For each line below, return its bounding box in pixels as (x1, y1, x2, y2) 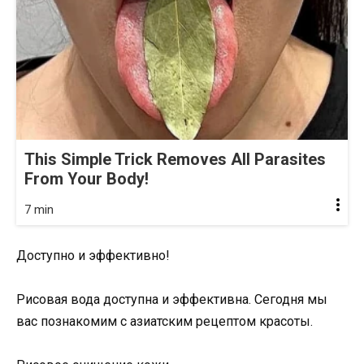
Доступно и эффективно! (16, 248, 170, 263)
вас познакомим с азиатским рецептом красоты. (16, 314, 313, 330)
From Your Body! (24, 169, 149, 188)
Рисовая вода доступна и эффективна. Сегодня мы (16, 292, 327, 308)
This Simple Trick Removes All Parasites (24, 149, 326, 169)
